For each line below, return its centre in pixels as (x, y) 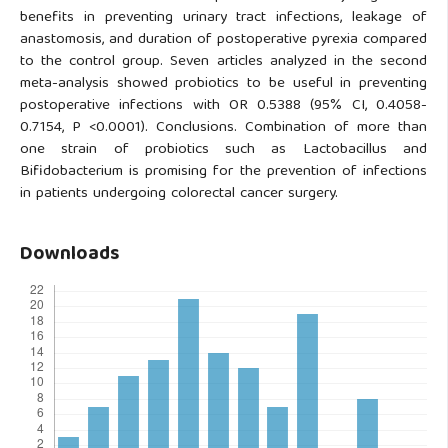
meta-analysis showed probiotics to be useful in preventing (223, 84)
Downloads (69, 255)
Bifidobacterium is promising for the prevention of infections (223, 172)
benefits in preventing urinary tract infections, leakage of (223, 18)
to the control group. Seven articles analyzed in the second (223, 62)
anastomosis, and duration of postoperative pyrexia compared (223, 40)
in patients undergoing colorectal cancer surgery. (179, 194)
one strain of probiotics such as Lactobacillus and (223, 150)
